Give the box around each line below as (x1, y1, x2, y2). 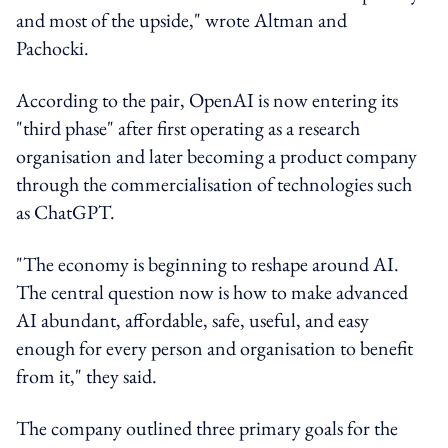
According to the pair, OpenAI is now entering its (16, 86, 398, 113)
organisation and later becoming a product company (16, 142, 417, 169)
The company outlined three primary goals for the (16, 414, 398, 441)
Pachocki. (16, 34, 93, 61)
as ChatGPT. (16, 198, 115, 225)
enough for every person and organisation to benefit (16, 334, 413, 361)
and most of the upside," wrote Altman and (16, 6, 347, 33)
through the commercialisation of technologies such (16, 170, 412, 197)
